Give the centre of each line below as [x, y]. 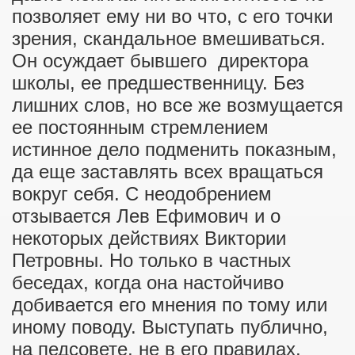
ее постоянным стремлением [140, 127]
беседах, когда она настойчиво [148, 282]
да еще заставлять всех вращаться [168, 172]
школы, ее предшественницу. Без [158, 83]
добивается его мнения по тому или [170, 305]
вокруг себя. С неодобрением [142, 194]
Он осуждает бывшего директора [160, 61]
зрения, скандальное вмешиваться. [169, 38]
